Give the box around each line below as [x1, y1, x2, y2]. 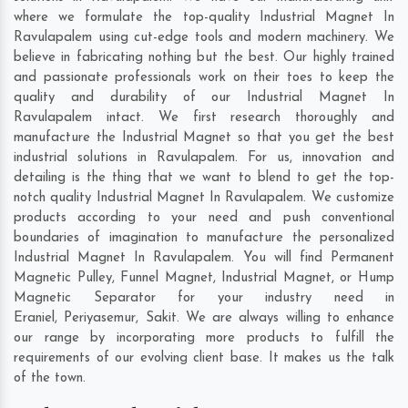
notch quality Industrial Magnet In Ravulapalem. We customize [14, 191, 394, 206]
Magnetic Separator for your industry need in [14, 291, 394, 306]
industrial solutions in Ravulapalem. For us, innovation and [14, 151, 394, 166]
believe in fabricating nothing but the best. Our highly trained [14, 51, 394, 66]
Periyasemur [64, 311, 137, 326]
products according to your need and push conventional [14, 211, 394, 226]
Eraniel [14, 311, 55, 326]
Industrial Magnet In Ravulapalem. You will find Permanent [14, 251, 394, 266]
